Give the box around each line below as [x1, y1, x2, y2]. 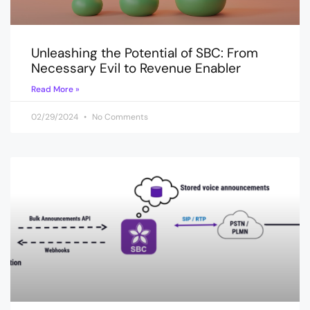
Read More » [31, 84, 80, 95]
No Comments [90, 111, 148, 122]
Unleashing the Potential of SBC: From [31, 44, 258, 62]
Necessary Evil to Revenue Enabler [31, 60, 241, 77]
